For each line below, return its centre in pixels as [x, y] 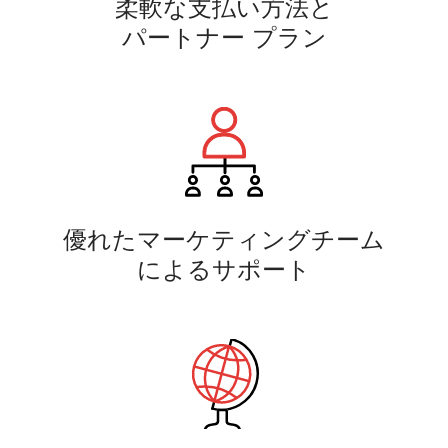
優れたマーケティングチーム [224, 238]
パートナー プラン [224, 36]
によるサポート [224, 268]
